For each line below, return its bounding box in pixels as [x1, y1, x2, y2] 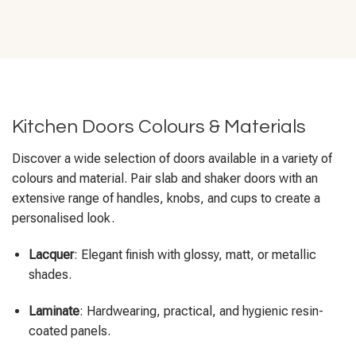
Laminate [28, 303, 79, 319]
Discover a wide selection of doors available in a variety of [12, 151, 332, 167]
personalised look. [12, 211, 114, 226]
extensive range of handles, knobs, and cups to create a [12, 191, 320, 207]
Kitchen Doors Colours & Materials [12, 117, 306, 137]
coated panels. [28, 323, 110, 339]
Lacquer [28, 247, 74, 263]
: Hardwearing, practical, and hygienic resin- [79, 303, 323, 319]
